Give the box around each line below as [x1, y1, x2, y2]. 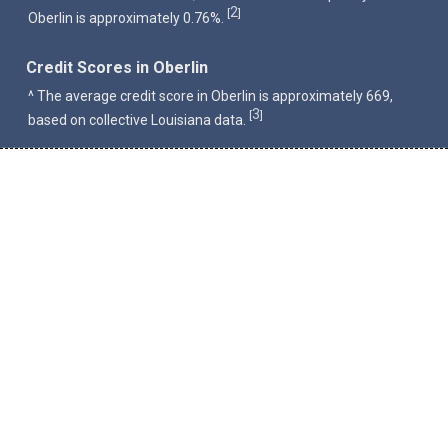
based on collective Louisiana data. [28, 111, 250, 128]
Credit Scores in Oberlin [26, 58, 209, 78]
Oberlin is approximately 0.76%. [28, 10, 228, 27]
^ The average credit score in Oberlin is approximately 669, [28, 88, 394, 105]
